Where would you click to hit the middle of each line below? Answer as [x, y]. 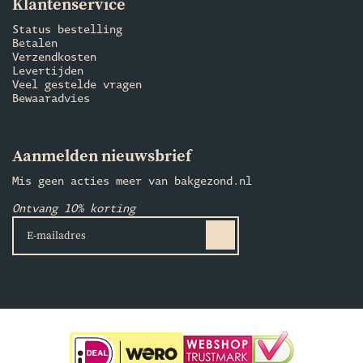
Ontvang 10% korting [74, 209]
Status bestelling [67, 30]
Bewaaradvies [51, 99]
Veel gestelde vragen [77, 85]
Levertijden [48, 71]
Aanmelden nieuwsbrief [102, 156]
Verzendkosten [54, 58]
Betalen [35, 44]
